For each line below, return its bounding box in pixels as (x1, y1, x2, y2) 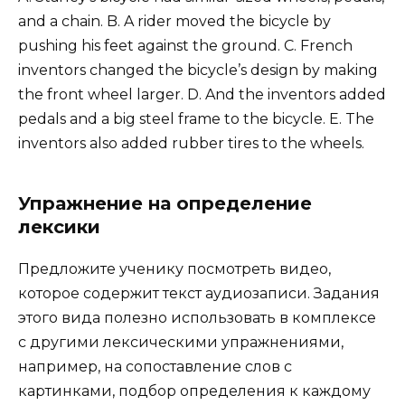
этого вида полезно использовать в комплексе (18, 308, 376, 326)
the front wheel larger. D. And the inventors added (18, 85, 386, 103)
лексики (18, 215, 100, 238)
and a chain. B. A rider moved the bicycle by (18, 12, 331, 30)
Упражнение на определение (18, 192, 312, 214)
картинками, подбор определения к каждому (18, 381, 371, 400)
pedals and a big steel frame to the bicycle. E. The (18, 109, 374, 127)
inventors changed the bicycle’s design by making (18, 61, 378, 79)
